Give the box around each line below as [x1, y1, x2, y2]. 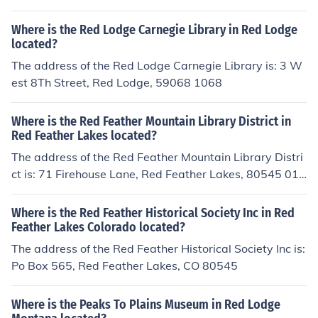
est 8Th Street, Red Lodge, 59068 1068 [11, 75, 222, 89]
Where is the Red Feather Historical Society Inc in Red [11, 205, 295, 221]
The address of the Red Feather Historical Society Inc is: [11, 241, 305, 256]
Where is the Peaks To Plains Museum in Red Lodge [11, 297, 280, 312]
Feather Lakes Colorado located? [11, 219, 185, 235]
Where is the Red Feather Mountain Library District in [11, 114, 291, 129]
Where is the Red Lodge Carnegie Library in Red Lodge [11, 22, 297, 38]
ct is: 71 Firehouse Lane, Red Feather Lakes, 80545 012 [11, 167, 306, 181]
